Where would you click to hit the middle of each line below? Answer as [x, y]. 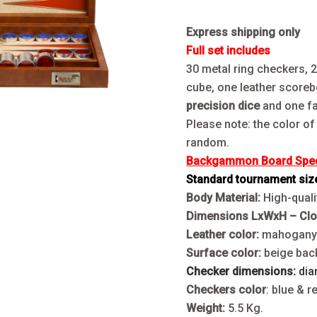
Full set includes [229, 50]
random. [208, 142]
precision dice [225, 105]
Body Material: [225, 197]
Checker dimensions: [241, 271]
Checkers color [226, 289]
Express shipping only [243, 32]
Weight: [207, 308]
